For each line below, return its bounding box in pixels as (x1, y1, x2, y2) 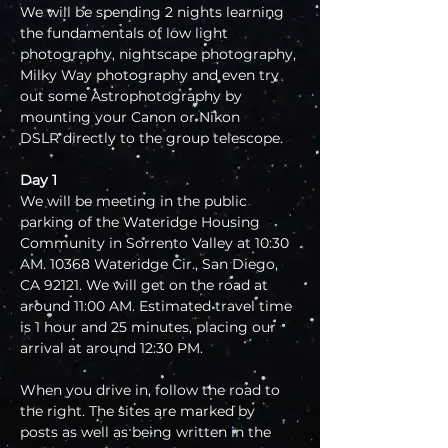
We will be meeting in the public (20, 192, 251, 211)
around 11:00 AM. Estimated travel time (20, 297, 296, 316)
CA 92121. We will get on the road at (20, 276, 272, 295)
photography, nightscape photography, (20, 45, 300, 64)
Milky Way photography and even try (20, 66, 283, 85)
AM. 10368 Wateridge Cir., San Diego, (20, 255, 282, 274)
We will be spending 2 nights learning (20, 3, 288, 22)
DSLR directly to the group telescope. (20, 129, 283, 148)
